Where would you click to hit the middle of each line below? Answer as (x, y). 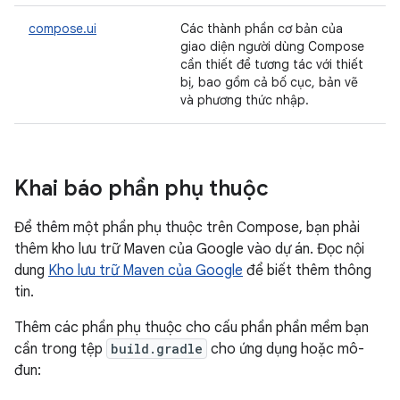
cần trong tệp (60, 349)
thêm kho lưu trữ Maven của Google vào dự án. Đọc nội (189, 249)
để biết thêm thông (307, 271)
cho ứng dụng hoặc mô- (286, 349)
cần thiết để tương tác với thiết (272, 64)
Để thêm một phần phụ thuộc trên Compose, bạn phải (187, 228)
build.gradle (157, 349)
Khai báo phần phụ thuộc (142, 188)
